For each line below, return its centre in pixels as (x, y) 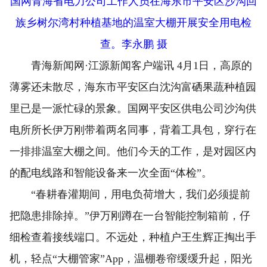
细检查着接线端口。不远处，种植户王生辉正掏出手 (133, 237)
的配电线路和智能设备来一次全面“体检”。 (111, 173)
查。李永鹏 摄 (133, 44)
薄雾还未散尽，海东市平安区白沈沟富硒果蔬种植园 (133, 87)
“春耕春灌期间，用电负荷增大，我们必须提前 (130, 195)
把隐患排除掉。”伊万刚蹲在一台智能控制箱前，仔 (130, 216)
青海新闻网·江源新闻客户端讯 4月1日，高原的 (131, 66)
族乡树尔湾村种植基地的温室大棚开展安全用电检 (133, 23)
